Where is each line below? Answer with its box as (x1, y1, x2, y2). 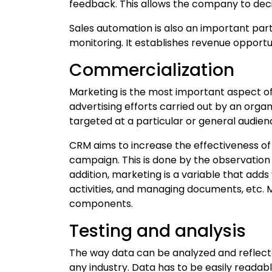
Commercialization (69, 58, 234, 82)
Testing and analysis (69, 219, 246, 243)
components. (69, 196, 133, 211)
